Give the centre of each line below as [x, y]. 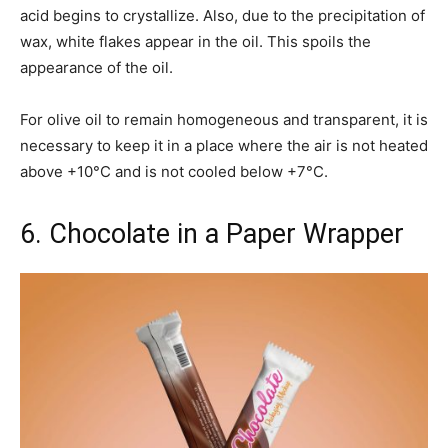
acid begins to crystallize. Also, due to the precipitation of [222, 16]
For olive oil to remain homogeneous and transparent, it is [224, 120]
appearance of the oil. [96, 68]
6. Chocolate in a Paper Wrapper [212, 234]
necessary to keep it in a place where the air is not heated [224, 146]
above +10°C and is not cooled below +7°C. [174, 172]
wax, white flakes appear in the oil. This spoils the [195, 42]
